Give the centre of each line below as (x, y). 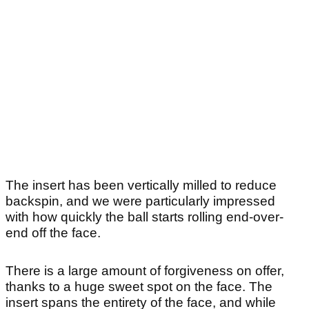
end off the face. (57, 233)
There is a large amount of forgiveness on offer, (145, 271)
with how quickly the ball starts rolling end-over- (144, 217)
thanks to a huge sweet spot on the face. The (139, 287)
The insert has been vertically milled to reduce (141, 186)
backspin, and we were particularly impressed (140, 201)
